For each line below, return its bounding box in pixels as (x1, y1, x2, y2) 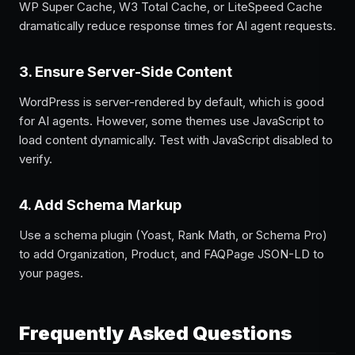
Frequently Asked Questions (19, 322, 292, 345)
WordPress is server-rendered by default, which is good (19, 94, 324, 109)
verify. (19, 151, 52, 166)
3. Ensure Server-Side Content (19, 63, 232, 80)
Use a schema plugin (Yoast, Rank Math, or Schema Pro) (19, 227, 327, 242)
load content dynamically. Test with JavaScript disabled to (19, 132, 333, 147)
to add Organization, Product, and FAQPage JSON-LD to (19, 246, 324, 261)
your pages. (19, 265, 83, 281)
